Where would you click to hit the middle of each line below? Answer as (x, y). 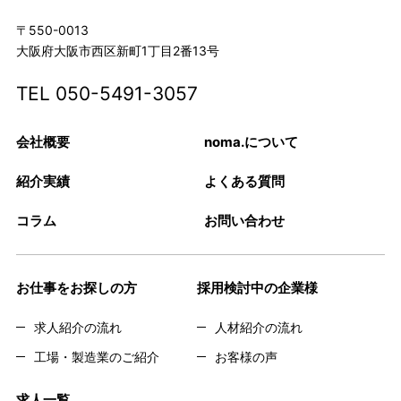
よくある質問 (245, 182)
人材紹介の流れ (258, 328)
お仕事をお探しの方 (76, 288)
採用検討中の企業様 (257, 288)
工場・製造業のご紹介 (96, 357)
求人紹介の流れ (77, 328)
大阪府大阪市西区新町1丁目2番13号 (117, 51)
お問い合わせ (245, 221)
